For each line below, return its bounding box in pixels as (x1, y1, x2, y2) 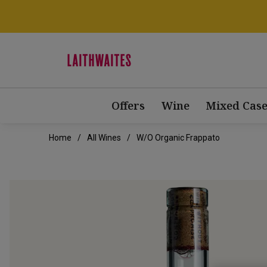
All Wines (87, 133, 121, 143)
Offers (111, 98, 145, 113)
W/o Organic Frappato (136, 133, 220, 143)
